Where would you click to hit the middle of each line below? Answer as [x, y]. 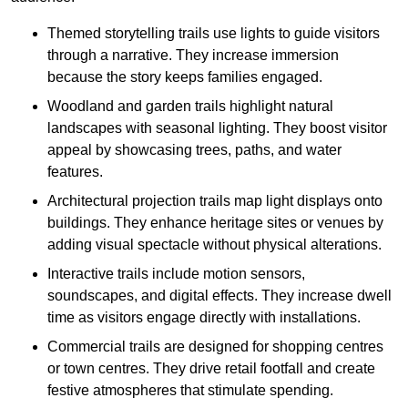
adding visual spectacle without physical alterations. [214, 245]
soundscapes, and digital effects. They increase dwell [219, 296]
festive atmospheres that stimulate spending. [190, 391]
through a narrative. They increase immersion [193, 56]
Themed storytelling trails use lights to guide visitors [214, 34]
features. [75, 172]
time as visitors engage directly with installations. [204, 318]
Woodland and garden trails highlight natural [190, 107]
